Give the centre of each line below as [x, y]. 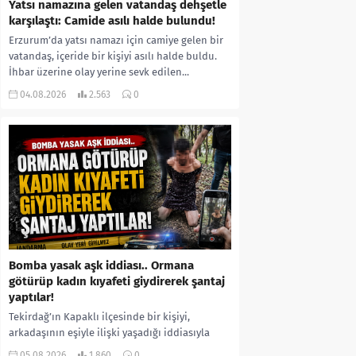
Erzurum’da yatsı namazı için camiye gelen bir [116, 40]
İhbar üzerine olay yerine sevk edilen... [99, 72]
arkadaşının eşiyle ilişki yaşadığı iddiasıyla [109, 333]
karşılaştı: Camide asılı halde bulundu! [112, 20]
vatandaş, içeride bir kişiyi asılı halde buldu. [113, 56]
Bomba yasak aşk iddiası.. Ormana [101, 266]
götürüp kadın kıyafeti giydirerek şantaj [117, 282]
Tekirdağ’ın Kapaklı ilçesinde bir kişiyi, [99, 317]
